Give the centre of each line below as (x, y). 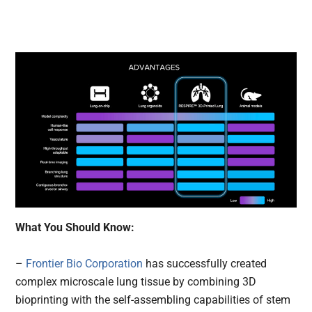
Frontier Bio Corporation (85, 264)
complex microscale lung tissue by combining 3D (136, 282)
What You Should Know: (77, 228)
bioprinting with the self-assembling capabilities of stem (153, 300)
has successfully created (205, 264)
